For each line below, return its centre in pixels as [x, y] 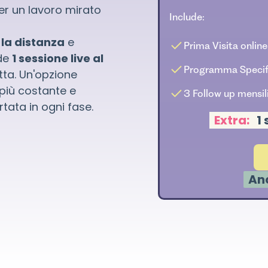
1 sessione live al [58, 59]
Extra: [232, 121]
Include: [187, 17]
